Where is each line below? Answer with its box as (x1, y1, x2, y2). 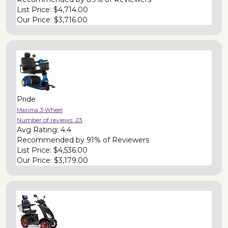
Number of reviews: (17, 116, 75, 124)
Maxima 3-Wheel (17, 106, 63, 113)
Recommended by (17, 135, 87, 145)
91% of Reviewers (87, 135, 149, 145)
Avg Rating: (17, 125, 61, 134)
